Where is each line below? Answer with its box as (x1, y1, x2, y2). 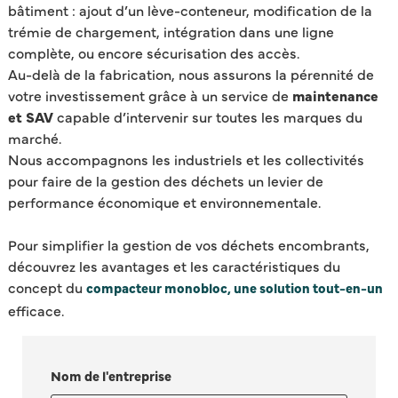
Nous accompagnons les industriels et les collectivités (7, 148, 364, 169)
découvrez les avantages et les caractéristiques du (7, 255, 340, 275)
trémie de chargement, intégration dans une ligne (7, 20, 334, 41)
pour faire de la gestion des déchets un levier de (7, 170, 323, 190)
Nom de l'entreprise (50, 366, 171, 386)
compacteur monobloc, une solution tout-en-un (85, 277, 383, 297)
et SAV (7, 106, 57, 126)
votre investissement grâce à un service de (7, 84, 292, 105)
